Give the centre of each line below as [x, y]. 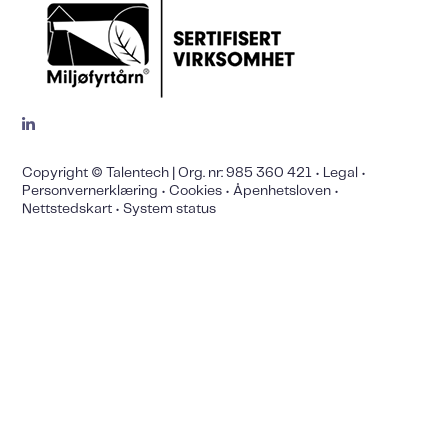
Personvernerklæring [90, 191]
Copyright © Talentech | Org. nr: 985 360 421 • [173, 173]
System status [170, 209]
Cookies [196, 191]
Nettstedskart [67, 209]
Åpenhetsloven [282, 191]
